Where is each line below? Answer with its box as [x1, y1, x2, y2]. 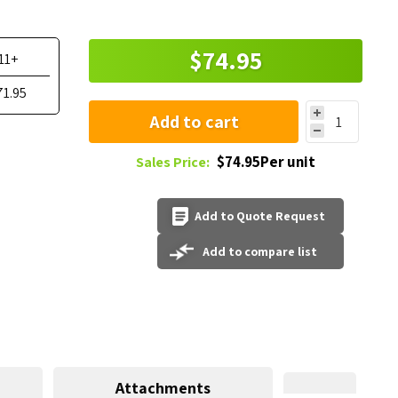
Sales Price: [136, 153, 211, 171]
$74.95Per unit [217, 152, 316, 171]
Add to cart [148, 109, 239, 133]
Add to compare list [202, 243, 317, 259]
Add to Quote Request [194, 208, 325, 224]
